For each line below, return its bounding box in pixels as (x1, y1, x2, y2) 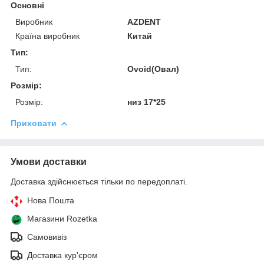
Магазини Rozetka (27, 213, 97, 223)
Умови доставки (11, 156, 87, 167)
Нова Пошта (27, 195, 74, 205)
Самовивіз (27, 232, 67, 242)
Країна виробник (15, 31, 80, 41)
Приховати (11, 118, 57, 128)
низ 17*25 (127, 97, 166, 107)
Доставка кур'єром (27, 250, 98, 260)
